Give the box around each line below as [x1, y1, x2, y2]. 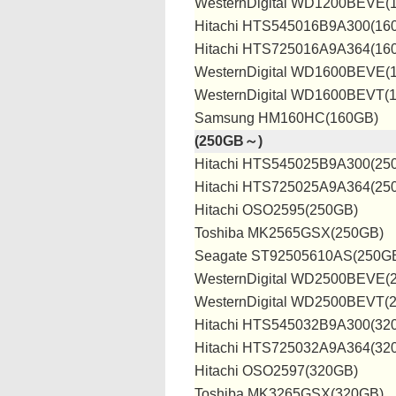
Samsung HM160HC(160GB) [194, 110, 378, 126]
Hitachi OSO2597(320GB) [194, 363, 358, 378]
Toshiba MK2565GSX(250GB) [194, 225, 384, 240]
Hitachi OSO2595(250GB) [194, 202, 358, 217]
